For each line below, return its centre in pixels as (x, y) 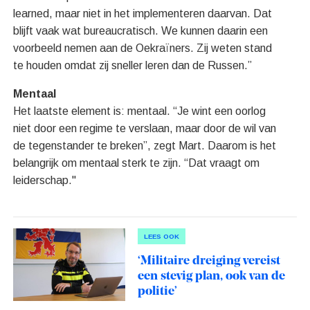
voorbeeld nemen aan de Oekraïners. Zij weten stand (143, 48)
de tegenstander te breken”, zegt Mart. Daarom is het (145, 145)
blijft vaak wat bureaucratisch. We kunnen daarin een (141, 30)
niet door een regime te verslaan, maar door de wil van (145, 128)
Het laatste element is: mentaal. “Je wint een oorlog (140, 111)
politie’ (157, 291)
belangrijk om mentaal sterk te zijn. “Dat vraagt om (137, 163)
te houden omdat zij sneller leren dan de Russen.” (133, 65)
